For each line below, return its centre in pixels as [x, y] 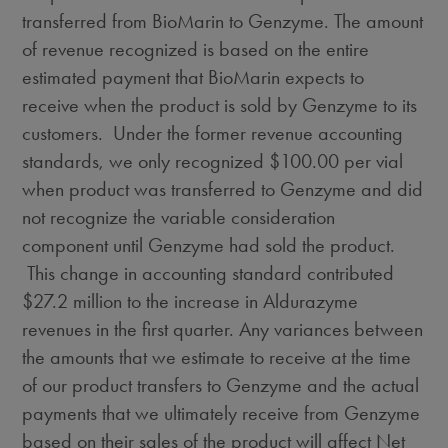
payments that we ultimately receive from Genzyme [221, 413]
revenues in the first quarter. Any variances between [223, 329]
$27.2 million [72, 301]
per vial [371, 161]
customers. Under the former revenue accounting [213, 133]
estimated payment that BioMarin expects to [193, 77]
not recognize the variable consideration [179, 217]
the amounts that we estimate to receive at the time [217, 357]
